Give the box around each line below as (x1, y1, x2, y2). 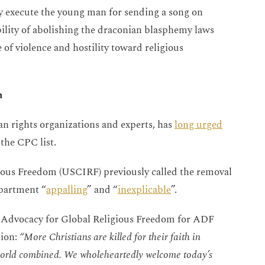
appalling (46, 182, 87, 198)
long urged (174, 117, 222, 132)
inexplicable (118, 182, 171, 198)
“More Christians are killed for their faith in (17, 229, 201, 245)
